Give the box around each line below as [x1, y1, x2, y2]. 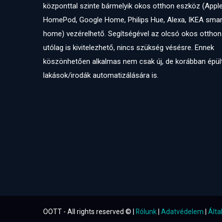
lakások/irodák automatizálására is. [43, 71, 159, 80]
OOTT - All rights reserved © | [43, 208, 136, 216]
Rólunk [136, 208, 157, 216]
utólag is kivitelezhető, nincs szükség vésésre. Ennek [43, 43, 214, 52]
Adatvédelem [161, 208, 204, 216]
